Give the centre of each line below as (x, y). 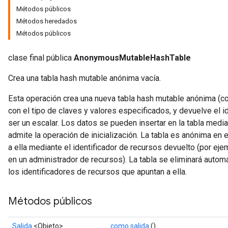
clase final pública (41, 58)
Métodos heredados (47, 21)
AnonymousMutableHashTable (132, 58)
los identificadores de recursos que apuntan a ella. (97, 172)
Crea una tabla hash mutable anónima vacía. (84, 78)
